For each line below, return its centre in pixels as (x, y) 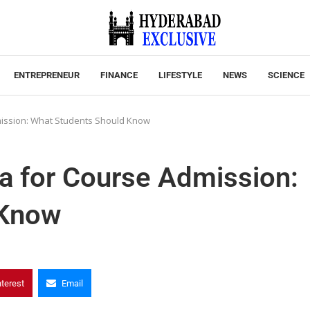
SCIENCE (286, 75)
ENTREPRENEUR (46, 75)
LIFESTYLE (180, 75)
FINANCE (119, 75)
